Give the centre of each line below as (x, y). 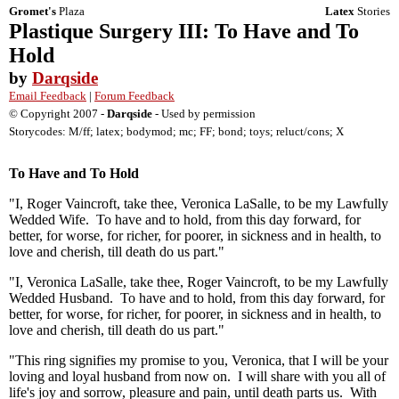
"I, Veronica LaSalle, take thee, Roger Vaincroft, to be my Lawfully (199, 282)
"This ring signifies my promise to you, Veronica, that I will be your (199, 360)
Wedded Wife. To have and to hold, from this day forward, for (185, 220)
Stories (372, 11)
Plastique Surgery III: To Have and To (184, 31)
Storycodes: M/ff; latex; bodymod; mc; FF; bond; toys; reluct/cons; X (176, 131)
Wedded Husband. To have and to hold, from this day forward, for (197, 298)
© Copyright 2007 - (58, 114)
